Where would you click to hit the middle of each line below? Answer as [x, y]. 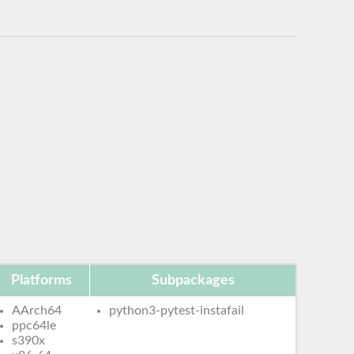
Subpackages [193, 280]
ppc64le [34, 325]
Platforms [41, 280]
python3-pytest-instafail [177, 310]
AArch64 [37, 310]
